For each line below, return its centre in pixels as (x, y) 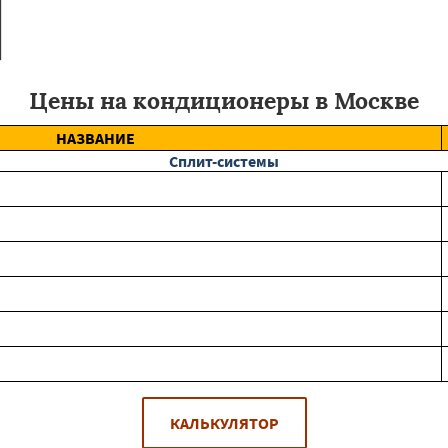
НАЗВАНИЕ (95, 138)
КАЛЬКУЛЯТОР (224, 423)
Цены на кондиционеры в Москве (224, 100)
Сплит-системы (224, 161)
